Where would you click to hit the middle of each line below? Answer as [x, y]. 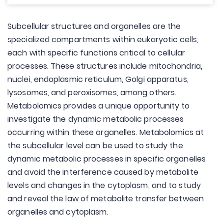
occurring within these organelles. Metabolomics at [106, 132]
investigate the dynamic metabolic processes [96, 119]
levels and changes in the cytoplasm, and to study [104, 185]
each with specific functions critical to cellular [96, 53]
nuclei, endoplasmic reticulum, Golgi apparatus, [98, 79]
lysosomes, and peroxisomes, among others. [92, 93]
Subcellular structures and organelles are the [94, 26]
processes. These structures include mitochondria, [105, 66]
